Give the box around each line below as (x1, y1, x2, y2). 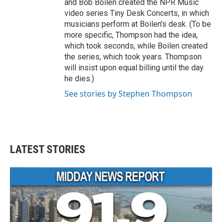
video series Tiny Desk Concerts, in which (64, 8, 209, 18)
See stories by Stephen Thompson (64, 88, 192, 99)
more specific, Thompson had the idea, (64, 30, 198, 40)
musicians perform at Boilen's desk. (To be (64, 19, 211, 29)
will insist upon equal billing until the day (64, 63, 204, 72)
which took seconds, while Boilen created (64, 41, 208, 51)
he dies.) (64, 74, 94, 83)
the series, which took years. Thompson (64, 52, 202, 61)
